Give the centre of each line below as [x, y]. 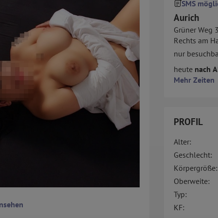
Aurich [186, 18]
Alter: [182, 142]
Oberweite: [191, 181]
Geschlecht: [193, 155]
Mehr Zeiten [194, 80]
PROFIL [188, 122]
